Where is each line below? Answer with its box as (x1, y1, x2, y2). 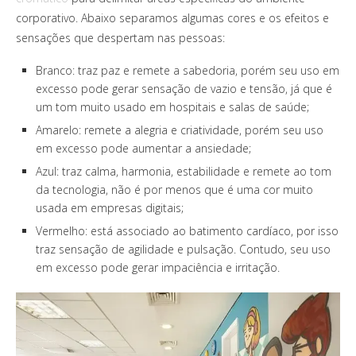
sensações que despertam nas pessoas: (16, 30, 225, 46)
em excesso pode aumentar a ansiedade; (36, 141, 251, 157)
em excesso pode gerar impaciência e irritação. (36, 260, 280, 276)
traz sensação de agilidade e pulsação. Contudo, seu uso (36, 242, 331, 257)
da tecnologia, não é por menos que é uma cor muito (36, 182, 313, 198)
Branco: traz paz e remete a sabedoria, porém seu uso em (36, 63, 339, 79)
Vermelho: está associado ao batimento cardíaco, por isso (36, 223, 339, 239)
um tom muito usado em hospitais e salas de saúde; (36, 99, 309, 115)
